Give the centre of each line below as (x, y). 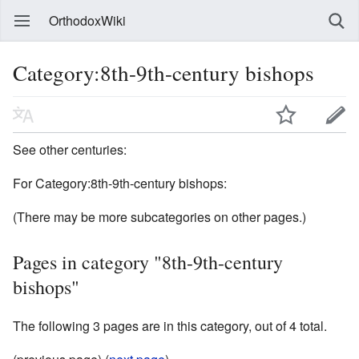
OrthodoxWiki (87, 20)
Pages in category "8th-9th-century (148, 262)
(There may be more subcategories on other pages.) (159, 216)
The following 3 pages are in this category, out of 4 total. (170, 325)
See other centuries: (70, 149)
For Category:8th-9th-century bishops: (120, 183)
